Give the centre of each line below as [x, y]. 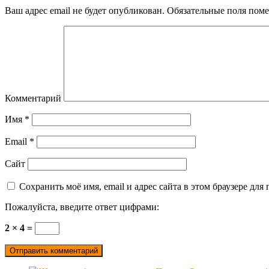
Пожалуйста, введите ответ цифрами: [82, 207]
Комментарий [33, 98]
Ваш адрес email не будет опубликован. [85, 11]
